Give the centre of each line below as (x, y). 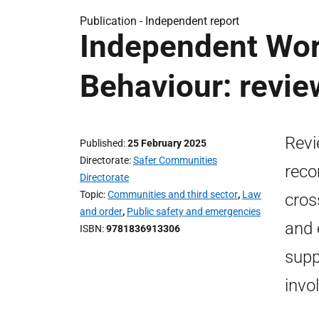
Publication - (113, 21)
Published (101, 143)
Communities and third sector (173, 194)
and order (101, 211)
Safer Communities (175, 160)
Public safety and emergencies (194, 211)
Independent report (192, 21)
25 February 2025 (167, 143)
